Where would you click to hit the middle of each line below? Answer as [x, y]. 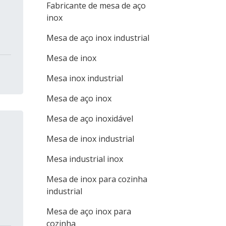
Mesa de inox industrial [90, 139]
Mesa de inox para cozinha [97, 179]
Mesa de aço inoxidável [90, 119]
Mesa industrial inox [85, 159]
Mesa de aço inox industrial [98, 38]
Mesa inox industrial [85, 78]
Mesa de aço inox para [89, 211]
